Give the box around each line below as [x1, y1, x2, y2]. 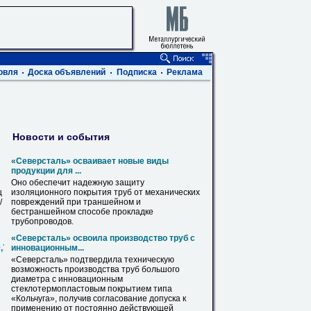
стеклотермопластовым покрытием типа [11, 284, 172, 294]
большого [140, 264, 180, 274]
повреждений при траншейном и [11, 197, 141, 207]
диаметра [11, 274, 50, 284]
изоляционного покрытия [11, 187, 114, 197]
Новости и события [12, 131, 110, 142]
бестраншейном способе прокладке [11, 207, 153, 217]
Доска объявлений [28, 67, 106, 77]
